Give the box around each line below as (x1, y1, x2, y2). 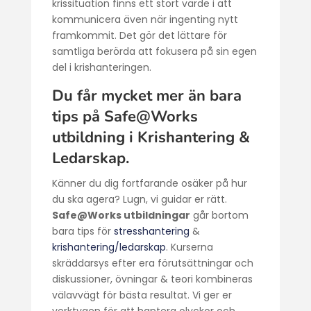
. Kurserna (165, 240, 213, 254)
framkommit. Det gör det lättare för (51, 28, 227, 42)
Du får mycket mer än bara (51, 85, 242, 106)
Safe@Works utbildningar (51, 208, 190, 222)
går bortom (190, 208, 249, 222)
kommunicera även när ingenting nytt (51, 12, 238, 26)
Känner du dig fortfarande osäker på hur (51, 176, 247, 190)
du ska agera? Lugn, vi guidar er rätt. (51, 192, 227, 206)
